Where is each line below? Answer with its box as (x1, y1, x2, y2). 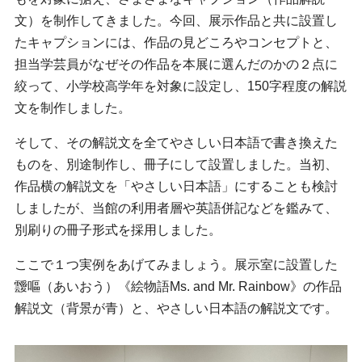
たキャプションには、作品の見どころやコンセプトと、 (15, 35, 338, 49)
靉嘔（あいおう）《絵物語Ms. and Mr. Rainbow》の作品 (15, 279, 342, 293)
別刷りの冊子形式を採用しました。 (15, 222, 221, 237)
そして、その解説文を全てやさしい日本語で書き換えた (15, 135, 338, 149)
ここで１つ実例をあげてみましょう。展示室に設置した (15, 257, 338, 271)
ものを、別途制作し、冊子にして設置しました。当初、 (15, 157, 338, 171)
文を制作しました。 (15, 100, 131, 115)
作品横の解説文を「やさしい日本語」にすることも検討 (15, 179, 338, 193)
